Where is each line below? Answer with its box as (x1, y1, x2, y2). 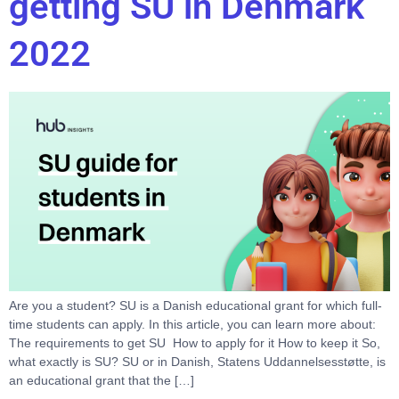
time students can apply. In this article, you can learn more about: (9, 317, 376, 332)
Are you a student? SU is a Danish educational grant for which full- (9, 298, 382, 313)
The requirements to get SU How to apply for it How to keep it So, (9, 336, 380, 351)
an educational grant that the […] (9, 373, 194, 388)
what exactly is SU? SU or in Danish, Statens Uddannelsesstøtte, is (9, 354, 386, 370)
